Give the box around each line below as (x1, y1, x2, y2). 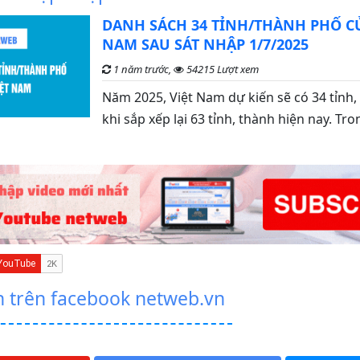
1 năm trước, (111, 62, 174, 76)
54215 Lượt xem (186, 62, 259, 76)
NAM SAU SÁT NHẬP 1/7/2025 (102, 35, 309, 54)
